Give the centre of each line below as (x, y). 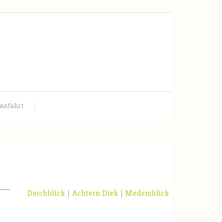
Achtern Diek (95, 193)
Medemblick (147, 193)
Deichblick (46, 193)
